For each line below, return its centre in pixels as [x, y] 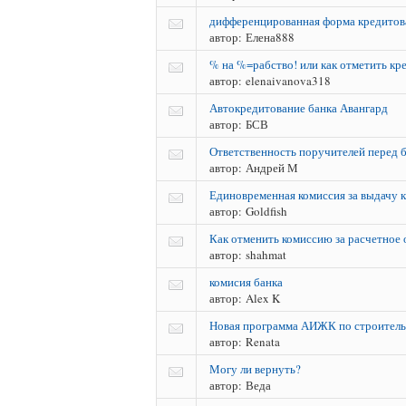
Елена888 [268, 37]
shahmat [264, 254]
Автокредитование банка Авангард [299, 107]
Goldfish [265, 211]
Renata [261, 341]
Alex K [261, 298]
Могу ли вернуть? [255, 368]
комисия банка [246, 281]
